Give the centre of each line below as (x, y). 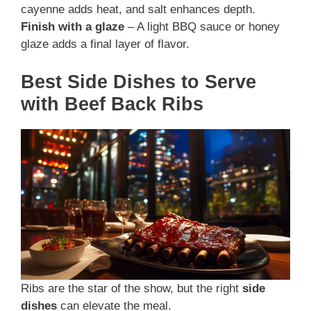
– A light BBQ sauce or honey (202, 27)
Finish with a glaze (73, 27)
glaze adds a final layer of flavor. (105, 44)
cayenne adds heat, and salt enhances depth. (138, 10)
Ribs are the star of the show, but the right (132, 289)
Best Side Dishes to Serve (138, 82)
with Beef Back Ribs (112, 104)
